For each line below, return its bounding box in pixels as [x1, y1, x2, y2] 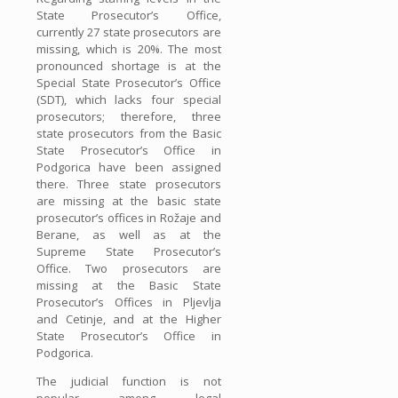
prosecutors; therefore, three [36, 107, 221, 124]
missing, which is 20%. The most [36, 40, 221, 57]
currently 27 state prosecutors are [36, 23, 221, 40]
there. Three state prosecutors [36, 175, 221, 192]
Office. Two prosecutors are [36, 259, 221, 276]
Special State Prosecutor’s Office [36, 74, 221, 91]
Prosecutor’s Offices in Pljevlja [36, 293, 221, 310]
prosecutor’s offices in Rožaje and [36, 209, 221, 226]
